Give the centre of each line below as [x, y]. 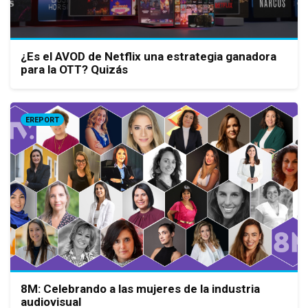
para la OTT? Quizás [74, 70]
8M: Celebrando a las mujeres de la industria [140, 288]
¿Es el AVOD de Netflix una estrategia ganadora [148, 57]
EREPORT [42, 120]
